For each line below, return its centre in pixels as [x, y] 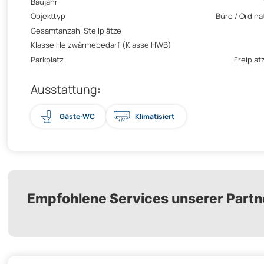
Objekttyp [48, 16]
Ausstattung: [66, 89]
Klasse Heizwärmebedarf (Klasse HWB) [101, 45]
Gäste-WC [77, 116]
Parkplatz [47, 59]
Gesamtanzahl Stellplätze [76, 30]
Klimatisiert [155, 116]
